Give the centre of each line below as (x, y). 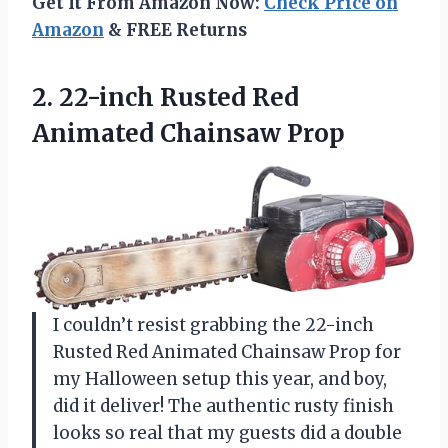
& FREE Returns (175, 30)
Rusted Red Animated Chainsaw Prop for (227, 351)
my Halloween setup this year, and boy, (220, 378)
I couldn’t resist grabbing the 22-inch (213, 324)
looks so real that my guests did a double (227, 432)
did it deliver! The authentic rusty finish (223, 405)
